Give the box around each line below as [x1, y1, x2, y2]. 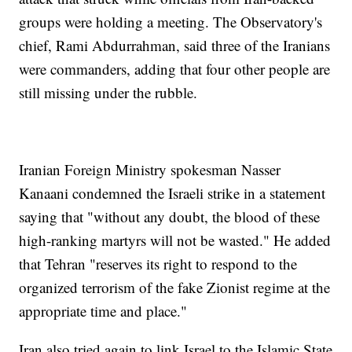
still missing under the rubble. [19, 82, 198, 102]
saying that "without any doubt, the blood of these [19, 206, 321, 226]
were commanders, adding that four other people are [19, 58, 331, 79]
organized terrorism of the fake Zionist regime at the [19, 277, 331, 297]
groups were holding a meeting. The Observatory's [19, 11, 323, 31]
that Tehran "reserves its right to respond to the [19, 253, 298, 273]
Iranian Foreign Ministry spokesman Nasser [19, 159, 281, 179]
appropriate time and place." [19, 300, 188, 321]
